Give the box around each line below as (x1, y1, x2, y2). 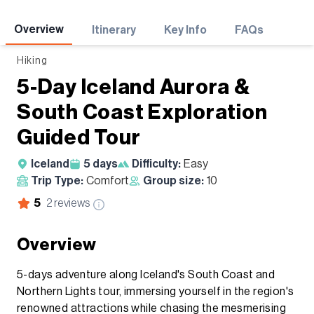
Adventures (32, 15, 103, 28)
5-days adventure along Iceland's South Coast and (17, 268, 275, 280)
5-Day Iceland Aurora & (17, 76, 250, 97)
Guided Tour (17, 126, 141, 148)
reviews (52, 197, 90, 209)
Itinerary (92, 25, 136, 36)
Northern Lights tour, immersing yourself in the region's (17, 285, 294, 297)
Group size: (143, 175, 204, 186)
